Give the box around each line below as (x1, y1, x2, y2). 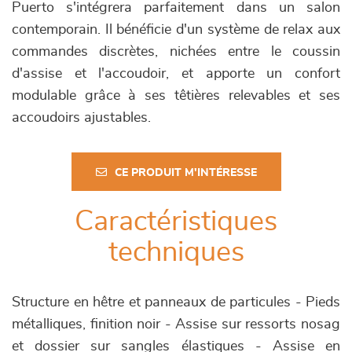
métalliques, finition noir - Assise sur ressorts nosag (12, 317, 340, 332)
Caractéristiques (75, 207, 277, 236)
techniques (108, 238, 244, 267)
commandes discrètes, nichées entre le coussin (12, 45, 340, 60)
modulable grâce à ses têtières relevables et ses (12, 89, 340, 104)
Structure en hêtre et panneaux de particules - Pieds (12, 295, 340, 310)
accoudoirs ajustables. (12, 111, 151, 126)
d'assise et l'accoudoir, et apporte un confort (12, 67, 340, 82)
